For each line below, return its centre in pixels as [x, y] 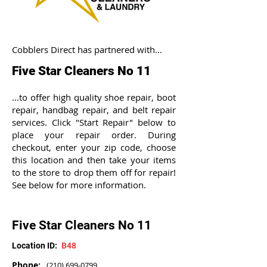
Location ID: [35, 246]
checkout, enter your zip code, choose [94, 147]
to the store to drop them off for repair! [94, 172]
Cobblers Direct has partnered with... [87, 49]
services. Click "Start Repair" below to [94, 122]
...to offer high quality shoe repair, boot [94, 97]
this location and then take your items [94, 160]
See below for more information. [79, 185]
